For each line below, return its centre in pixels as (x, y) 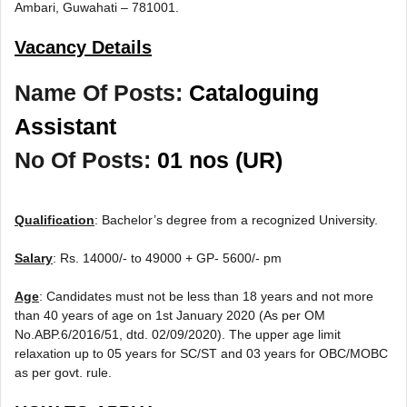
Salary (34, 258)
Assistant (65, 126)
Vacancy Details (83, 47)
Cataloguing (254, 92)
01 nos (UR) (220, 159)
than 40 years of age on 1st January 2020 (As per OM (170, 316)
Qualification (55, 220)
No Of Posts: (86, 159)
